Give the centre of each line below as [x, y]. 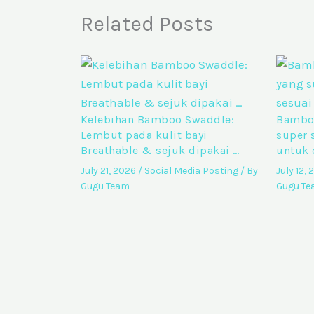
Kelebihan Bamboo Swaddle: [157, 119]
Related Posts [147, 23]
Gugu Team [105, 186]
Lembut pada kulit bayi [144, 135]
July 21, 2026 [109, 170]
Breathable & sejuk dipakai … [160, 150]
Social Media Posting [191, 170]
